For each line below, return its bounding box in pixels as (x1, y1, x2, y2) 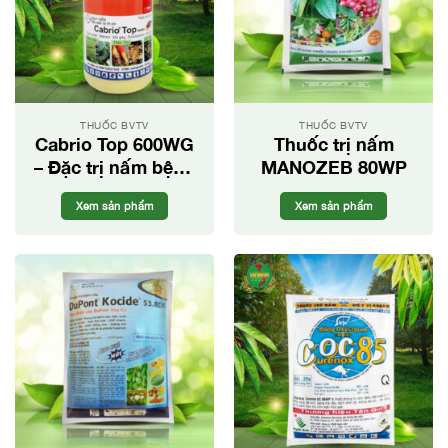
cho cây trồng (56, 178, 173, 201)
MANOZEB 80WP (260, 155, 407, 178)
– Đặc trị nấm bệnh (34, 155, 195, 178)
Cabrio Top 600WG (35, 132, 194, 155)
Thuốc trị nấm (273, 132, 394, 155)
